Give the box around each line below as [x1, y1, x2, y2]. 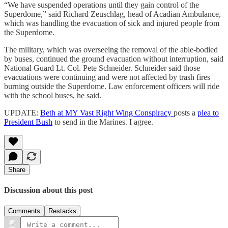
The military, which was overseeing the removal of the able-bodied [4, 45, 218, 54]
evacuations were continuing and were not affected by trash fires [4, 72, 210, 81]
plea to [197, 108, 219, 117]
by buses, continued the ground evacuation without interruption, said [4, 54, 223, 63]
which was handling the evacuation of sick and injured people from [4, 18, 219, 27]
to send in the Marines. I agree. [52, 117, 153, 126]
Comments [8, 207, 40, 215]
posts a [174, 108, 197, 117]
